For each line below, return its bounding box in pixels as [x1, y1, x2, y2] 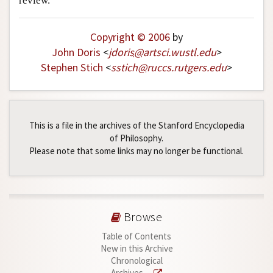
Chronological [110, 255, 163, 267]
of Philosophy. [110, 132, 163, 144]
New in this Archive [100, 243, 173, 255]
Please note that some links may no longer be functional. [29, 145, 244, 157]
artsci [143, 45, 168, 60]
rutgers [174, 60, 207, 75]
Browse [121, 210, 163, 225]
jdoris [108, 45, 134, 60]
